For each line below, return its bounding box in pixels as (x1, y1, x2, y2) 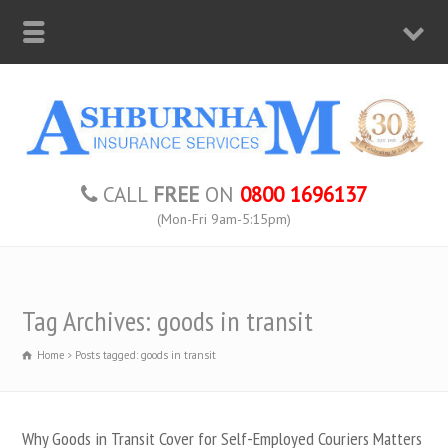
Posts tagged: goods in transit (75, 347, 217, 362)
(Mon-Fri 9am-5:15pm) (157, 209, 291, 228)
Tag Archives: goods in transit (22, 301, 314, 339)
